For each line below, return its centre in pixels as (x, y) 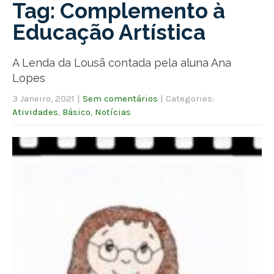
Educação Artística (109, 32)
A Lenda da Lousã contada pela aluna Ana (122, 62)
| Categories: (187, 98)
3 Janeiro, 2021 (43, 98)
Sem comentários (120, 98)
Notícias (113, 112)
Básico (76, 112)
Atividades (35, 112)
